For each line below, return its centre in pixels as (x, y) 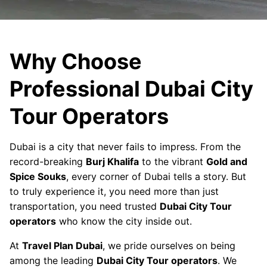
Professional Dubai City (131, 89)
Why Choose (76, 61)
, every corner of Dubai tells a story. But (156, 176)
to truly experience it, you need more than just (114, 191)
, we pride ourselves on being (169, 246)
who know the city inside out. (124, 221)
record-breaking (48, 162)
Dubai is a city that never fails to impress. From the (125, 147)
